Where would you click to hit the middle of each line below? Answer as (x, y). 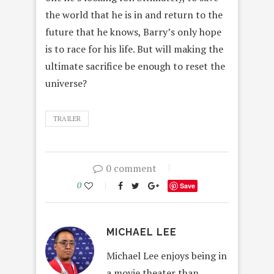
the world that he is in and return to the (134, 14)
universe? (66, 83)
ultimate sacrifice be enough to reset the (135, 66)
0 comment (131, 168)
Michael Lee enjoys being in (167, 255)
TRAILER (67, 118)
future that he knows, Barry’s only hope (133, 31)
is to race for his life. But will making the (134, 49)
